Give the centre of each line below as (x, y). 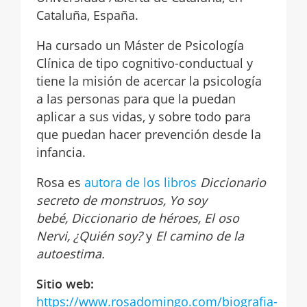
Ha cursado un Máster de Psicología (140, 45)
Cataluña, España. (87, 15)
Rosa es (60, 182)
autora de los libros (140, 182)
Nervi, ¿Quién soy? (91, 235)
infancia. (61, 152)
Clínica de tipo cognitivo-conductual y (144, 63)
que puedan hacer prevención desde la (148, 134)
